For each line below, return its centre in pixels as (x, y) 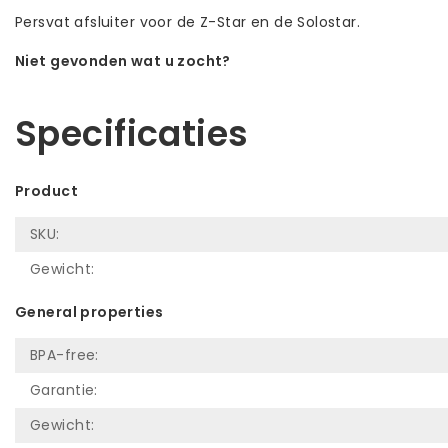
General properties (89, 311)
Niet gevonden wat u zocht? (123, 60)
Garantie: (64, 389)
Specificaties (132, 133)
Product (46, 190)
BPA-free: (64, 354)
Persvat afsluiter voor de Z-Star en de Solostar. (188, 21)
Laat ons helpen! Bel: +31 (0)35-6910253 (160, 81)
